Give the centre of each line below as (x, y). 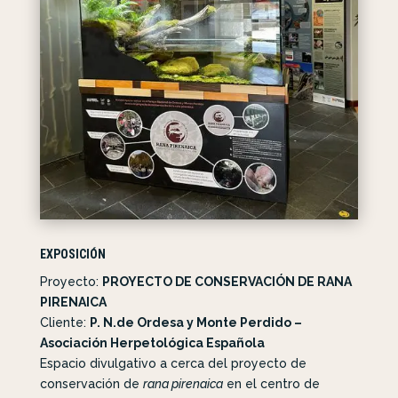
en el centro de (271, 384)
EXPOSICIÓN (72, 255)
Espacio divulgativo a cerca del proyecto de (173, 364)
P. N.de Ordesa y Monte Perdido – (195, 323)
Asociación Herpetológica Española (152, 343)
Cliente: (64, 323)
